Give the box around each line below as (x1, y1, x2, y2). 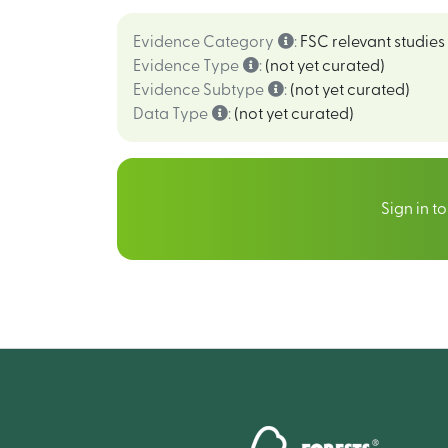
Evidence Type (133, 58, 239, 74)
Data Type (133, 106, 208, 122)
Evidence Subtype (133, 82, 264, 98)
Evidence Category (133, 34, 274, 50)
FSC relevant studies (300, 34, 445, 50)
